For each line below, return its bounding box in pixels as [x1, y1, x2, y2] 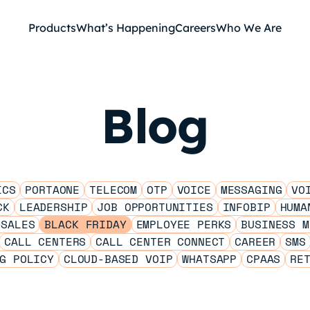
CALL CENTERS [4, 233, 86, 250]
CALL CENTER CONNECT [95, 233, 226, 250]
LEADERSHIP [19, 199, 88, 215]
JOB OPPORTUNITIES [97, 199, 213, 215]
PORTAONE [25, 181, 80, 198]
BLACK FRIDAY [44, 216, 127, 232]
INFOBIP [222, 199, 271, 215]
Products [28, 21, 76, 35]
